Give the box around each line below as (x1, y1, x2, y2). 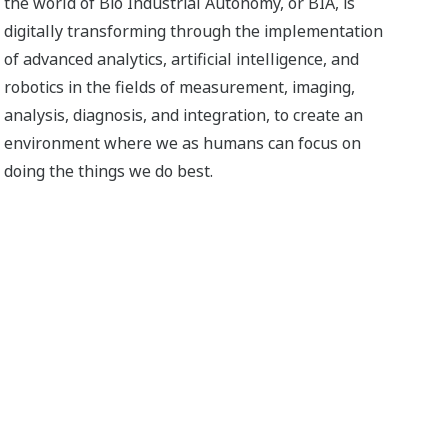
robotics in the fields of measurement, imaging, (4, 76, 356, 98)
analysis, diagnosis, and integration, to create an (4, 104, 364, 126)
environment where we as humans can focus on (4, 132, 362, 154)
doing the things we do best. (4, 160, 214, 182)
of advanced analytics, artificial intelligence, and (4, 48, 360, 70)
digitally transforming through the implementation (4, 20, 384, 42)
